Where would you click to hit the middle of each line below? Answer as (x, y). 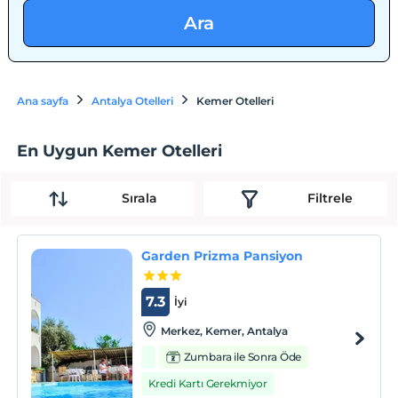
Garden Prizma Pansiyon (222, 255)
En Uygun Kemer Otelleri (120, 151)
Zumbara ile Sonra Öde (243, 357)
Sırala (139, 199)
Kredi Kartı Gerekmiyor (208, 384)
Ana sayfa (43, 101)
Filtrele (330, 199)
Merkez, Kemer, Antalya (224, 331)
